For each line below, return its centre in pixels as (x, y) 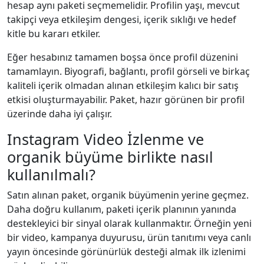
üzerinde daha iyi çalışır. (60, 113)
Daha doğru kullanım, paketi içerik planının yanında (122, 209)
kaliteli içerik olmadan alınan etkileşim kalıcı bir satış (123, 85)
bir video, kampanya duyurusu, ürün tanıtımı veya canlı (129, 237)
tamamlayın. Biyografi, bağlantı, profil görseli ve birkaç (128, 71)
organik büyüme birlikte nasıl (110, 156)
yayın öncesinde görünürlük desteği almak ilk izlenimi (126, 251)
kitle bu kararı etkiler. (54, 33)
